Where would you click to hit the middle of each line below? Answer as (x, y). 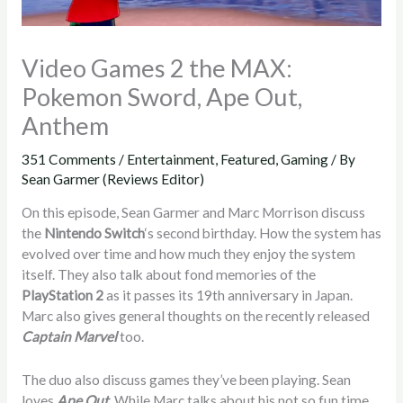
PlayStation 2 (62, 296)
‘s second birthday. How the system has (263, 233)
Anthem (65, 125)
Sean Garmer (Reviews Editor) (112, 179)
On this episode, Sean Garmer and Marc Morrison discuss (193, 213)
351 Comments (68, 159)
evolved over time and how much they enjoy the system (188, 254)
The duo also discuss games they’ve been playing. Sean (186, 380)
